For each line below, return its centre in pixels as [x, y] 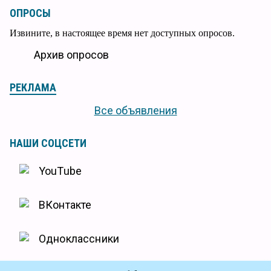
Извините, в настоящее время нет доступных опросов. [122, 33]
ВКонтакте [65, 205]
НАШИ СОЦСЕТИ [48, 143]
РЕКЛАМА [33, 88]
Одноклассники [79, 239]
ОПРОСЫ [30, 13]
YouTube [60, 171]
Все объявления [135, 111]
